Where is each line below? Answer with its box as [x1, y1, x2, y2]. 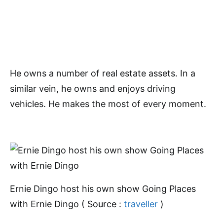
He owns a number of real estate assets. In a [10, 68, 195, 78]
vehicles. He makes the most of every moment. [10, 99, 206, 109]
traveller [124, 199, 158, 209]
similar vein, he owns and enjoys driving [10, 83, 176, 94]
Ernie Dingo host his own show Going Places [10, 184, 196, 194]
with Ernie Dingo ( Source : [10, 199, 124, 209]
